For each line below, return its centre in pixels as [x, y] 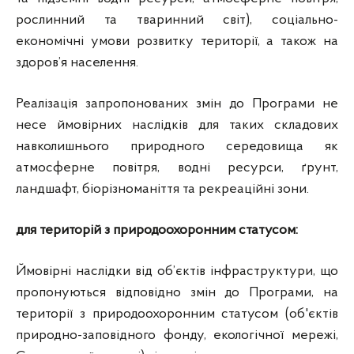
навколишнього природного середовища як [177, 147]
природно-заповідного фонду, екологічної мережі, [177, 335]
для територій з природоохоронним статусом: [157, 230]
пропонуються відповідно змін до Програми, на [177, 293]
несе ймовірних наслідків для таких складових [177, 125]
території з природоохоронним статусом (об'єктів [177, 314]
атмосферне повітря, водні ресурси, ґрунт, [177, 168]
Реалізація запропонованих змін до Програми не [177, 104]
